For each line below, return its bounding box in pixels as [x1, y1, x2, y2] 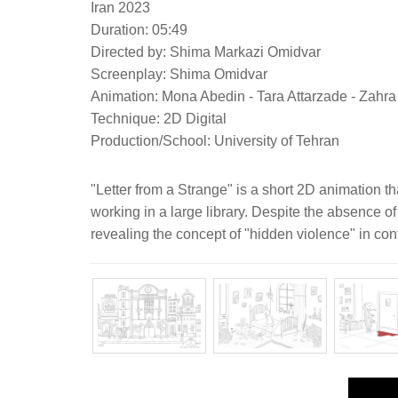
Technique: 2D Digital [91, 110, 227, 126]
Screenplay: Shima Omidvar [91, 66, 267, 82]
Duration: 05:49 [91, 21, 187, 37]
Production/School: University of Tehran [91, 132, 339, 148]
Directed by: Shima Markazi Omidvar [91, 44, 321, 60]
